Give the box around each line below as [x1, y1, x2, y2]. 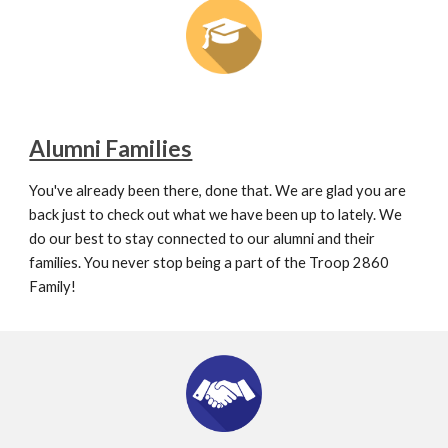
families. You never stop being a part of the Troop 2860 [29, 253, 390, 271]
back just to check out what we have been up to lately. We [29, 205, 403, 223]
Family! [29, 277, 77, 295]
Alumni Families [29, 134, 193, 162]
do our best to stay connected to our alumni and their [29, 229, 376, 247]
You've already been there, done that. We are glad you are [29, 181, 407, 199]
